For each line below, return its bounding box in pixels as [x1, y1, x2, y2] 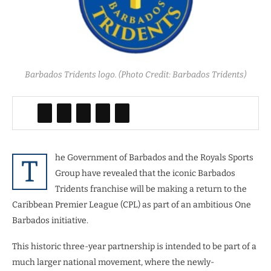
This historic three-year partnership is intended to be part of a [12, 241, 256, 252]
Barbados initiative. [12, 215, 90, 226]
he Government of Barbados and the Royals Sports [55, 152, 253, 163]
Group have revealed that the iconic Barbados [55, 168, 235, 178]
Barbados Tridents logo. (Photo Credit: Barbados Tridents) [25, 69, 246, 80]
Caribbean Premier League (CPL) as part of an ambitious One [12, 199, 251, 210]
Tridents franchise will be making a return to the [55, 183, 247, 194]
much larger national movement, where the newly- [12, 256, 214, 267]
